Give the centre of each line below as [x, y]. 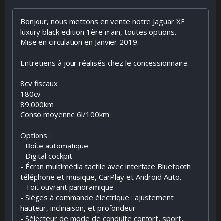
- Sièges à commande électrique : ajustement [97, 197]
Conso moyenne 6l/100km [65, 114]
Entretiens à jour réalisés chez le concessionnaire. [105, 63]
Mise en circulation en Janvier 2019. [79, 42]
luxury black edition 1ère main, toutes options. [98, 32]
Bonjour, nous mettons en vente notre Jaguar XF [102, 21]
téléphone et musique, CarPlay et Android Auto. [101, 177]
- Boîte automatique [54, 146]
